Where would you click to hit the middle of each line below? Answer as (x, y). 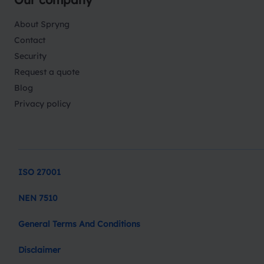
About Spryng (42, 24)
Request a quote (47, 72)
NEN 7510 (38, 198)
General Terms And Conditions (79, 224)
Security (30, 56)
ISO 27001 (39, 172)
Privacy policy (42, 104)
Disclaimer (39, 250)
